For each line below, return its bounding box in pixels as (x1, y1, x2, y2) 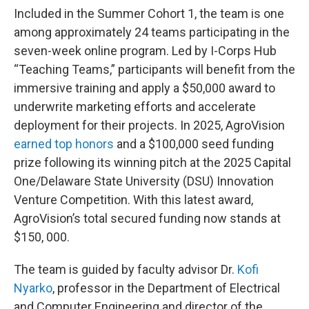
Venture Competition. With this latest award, (14, 192, 253, 207)
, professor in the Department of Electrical (52, 281, 280, 295)
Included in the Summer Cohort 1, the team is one (14, 6, 284, 21)
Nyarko (14, 281, 52, 295)
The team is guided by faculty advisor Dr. (14, 262, 237, 277)
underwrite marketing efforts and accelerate (14, 99, 256, 114)
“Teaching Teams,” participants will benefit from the (14, 62, 295, 77)
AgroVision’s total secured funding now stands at (14, 211, 281, 226)
